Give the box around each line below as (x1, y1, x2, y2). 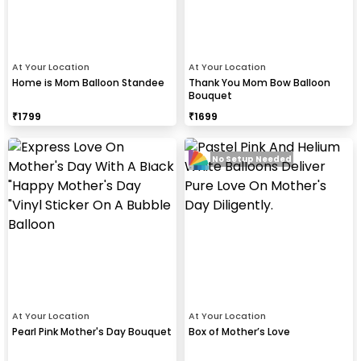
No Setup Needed (212, 153, 292, 166)
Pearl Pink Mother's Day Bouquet (12, 324, 172, 338)
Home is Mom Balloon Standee (12, 75, 164, 89)
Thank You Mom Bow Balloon (189, 75, 330, 89)
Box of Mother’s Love (189, 324, 290, 338)
